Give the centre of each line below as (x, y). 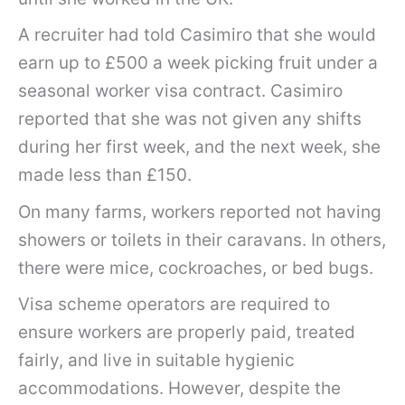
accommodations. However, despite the (179, 389)
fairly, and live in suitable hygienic (156, 361)
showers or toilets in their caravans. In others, (202, 240)
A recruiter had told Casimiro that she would (197, 35)
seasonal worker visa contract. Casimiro (180, 91)
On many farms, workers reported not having (200, 212)
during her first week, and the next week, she (199, 147)
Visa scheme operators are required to (174, 305)
